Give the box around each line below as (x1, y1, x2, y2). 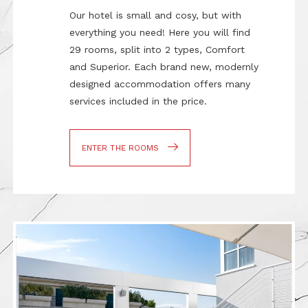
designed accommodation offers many (69, 78, 251, 90)
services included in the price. (69, 96, 208, 107)
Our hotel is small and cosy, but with (69, 10, 242, 21)
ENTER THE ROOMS (82, 143, 159, 153)
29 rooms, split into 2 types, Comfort (69, 44, 245, 56)
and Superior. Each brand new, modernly (69, 61, 259, 73)
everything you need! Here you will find (69, 27, 251, 38)
